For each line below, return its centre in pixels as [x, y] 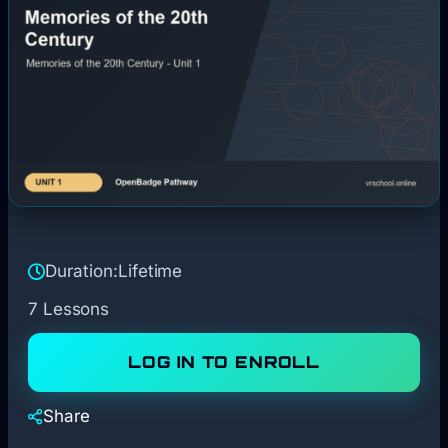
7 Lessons [69, 309]
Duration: [81, 271]
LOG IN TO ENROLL [224, 362]
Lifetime [150, 271]
